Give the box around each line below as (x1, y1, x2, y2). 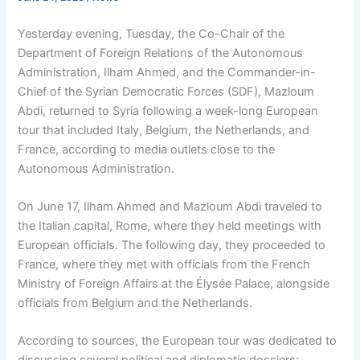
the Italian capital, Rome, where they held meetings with (18, 218, 322, 233)
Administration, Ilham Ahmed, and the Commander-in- (18, 64, 317, 80)
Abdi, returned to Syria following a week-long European (18, 103, 319, 118)
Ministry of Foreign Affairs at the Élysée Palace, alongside (18, 276, 330, 291)
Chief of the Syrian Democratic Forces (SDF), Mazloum (18, 84, 315, 99)
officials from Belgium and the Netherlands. (18, 295, 253, 310)
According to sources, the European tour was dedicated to (18, 333, 337, 349)
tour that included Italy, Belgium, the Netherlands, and (18, 122, 310, 137)
